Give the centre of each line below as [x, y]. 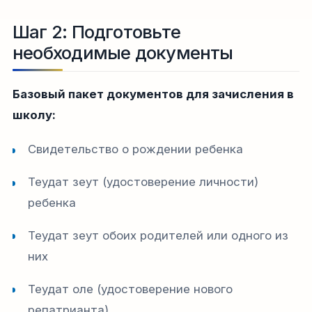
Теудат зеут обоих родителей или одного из [158, 235]
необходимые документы [123, 53]
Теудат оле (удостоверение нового [131, 289]
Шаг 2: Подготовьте [97, 32]
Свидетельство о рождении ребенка [136, 149]
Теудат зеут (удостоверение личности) [143, 182]
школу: [34, 115]
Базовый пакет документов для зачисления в [153, 94]
